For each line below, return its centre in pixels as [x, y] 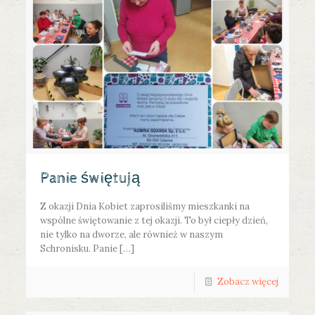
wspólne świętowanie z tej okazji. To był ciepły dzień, [154, 221]
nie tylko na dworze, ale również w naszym [132, 235]
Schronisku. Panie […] [88, 249]
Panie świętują [90, 179]
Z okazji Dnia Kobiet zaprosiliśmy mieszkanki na [145, 207]
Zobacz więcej [247, 282]
